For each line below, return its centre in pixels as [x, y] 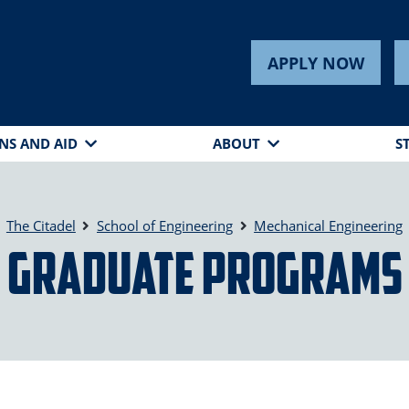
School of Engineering [165, 225]
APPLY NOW [316, 63]
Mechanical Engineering [329, 225]
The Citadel [41, 225]
